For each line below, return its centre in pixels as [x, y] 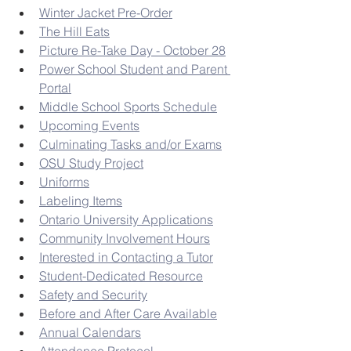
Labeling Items [81, 201]
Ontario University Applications [126, 220]
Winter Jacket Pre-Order [106, 13]
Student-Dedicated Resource [121, 276]
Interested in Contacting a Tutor [126, 257]
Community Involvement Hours [125, 239]
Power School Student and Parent [135, 69]
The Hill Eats [74, 32]
